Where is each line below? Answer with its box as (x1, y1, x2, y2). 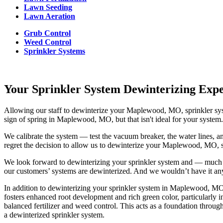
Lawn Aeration (24, 12, 75, 21)
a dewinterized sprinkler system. (4, 211, 105, 220)
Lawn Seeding (24, 3, 72, 12)
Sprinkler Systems (24, 47, 85, 56)
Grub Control (24, 29, 71, 38)
